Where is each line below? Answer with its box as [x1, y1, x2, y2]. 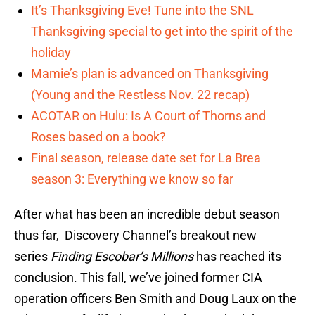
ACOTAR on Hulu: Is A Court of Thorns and [31, 108, 266, 124]
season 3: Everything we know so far [31, 172, 233, 187]
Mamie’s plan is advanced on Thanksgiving [31, 66, 269, 82]
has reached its [196, 249, 281, 264]
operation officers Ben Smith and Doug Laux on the [14, 291, 297, 307]
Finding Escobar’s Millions [51, 249, 196, 264]
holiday [31, 45, 71, 60]
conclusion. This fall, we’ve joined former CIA [14, 270, 262, 285]
